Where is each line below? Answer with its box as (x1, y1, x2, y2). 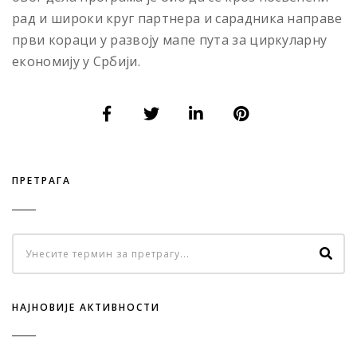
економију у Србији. (12, 52, 141, 70)
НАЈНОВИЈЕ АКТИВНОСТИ (12, 300, 160, 314)
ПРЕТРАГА (12, 174, 71, 188)
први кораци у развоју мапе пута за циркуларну (12, 30, 328, 49)
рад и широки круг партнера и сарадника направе (12, 9, 343, 27)
